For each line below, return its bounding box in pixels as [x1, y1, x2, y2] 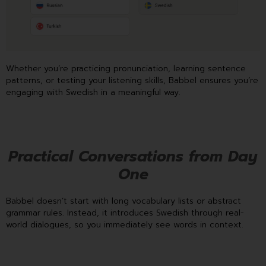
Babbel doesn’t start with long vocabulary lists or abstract [6, 194, 241, 207]
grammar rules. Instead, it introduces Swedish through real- [6, 206, 244, 219]
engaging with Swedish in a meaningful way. [6, 86, 180, 99]
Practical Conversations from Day [8, 145, 258, 168]
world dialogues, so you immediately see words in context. [6, 218, 243, 231]
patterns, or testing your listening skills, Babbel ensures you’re [6, 74, 258, 87]
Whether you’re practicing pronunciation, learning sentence [6, 62, 246, 75]
